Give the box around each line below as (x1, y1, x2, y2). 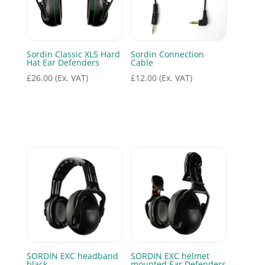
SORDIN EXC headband (26, 250, 118, 262)
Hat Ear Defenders (26, 56, 99, 68)
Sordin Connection (130, 48, 204, 60)
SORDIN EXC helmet (130, 250, 209, 262)
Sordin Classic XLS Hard (26, 48, 120, 60)
